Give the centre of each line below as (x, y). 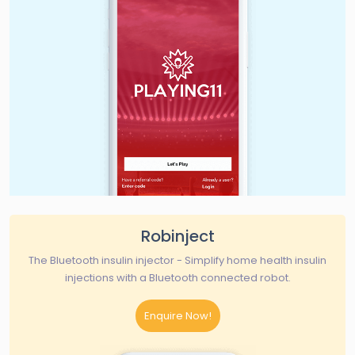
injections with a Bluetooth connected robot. (177, 278)
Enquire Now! (177, 316)
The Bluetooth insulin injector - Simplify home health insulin (177, 260)
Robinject (177, 236)
